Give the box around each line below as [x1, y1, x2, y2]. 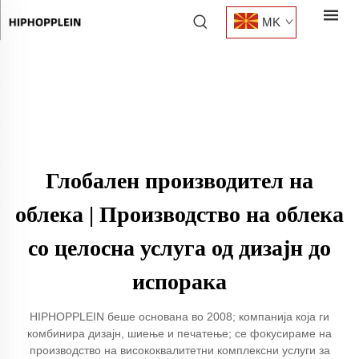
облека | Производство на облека [15, 202, 344, 227]
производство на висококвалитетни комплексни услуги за [29, 344, 330, 357]
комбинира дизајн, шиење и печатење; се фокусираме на [27, 327, 332, 340]
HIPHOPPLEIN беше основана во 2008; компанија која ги [30, 310, 329, 323]
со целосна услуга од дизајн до [28, 236, 331, 260]
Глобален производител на [46, 168, 313, 193]
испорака [132, 269, 227, 294]
